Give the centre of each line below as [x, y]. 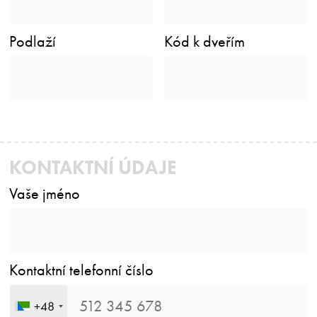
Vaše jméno [45, 194]
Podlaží [33, 41]
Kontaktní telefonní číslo [82, 270]
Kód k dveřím [205, 41]
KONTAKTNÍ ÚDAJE [93, 167]
